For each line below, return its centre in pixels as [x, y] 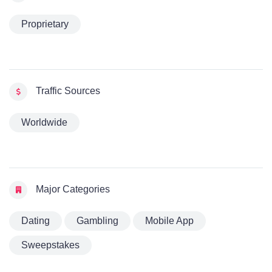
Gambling [97, 221]
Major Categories [72, 189]
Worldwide [44, 123]
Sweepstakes [50, 245]
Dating [36, 221]
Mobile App [169, 221]
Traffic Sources [67, 91]
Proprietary [45, 24]
